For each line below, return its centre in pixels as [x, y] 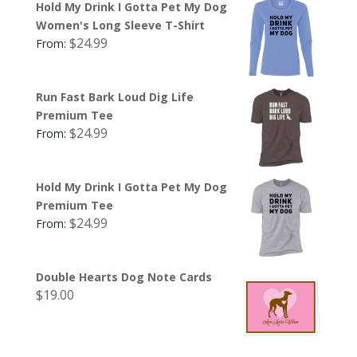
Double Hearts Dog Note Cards [124, 277]
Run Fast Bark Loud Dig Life [114, 96]
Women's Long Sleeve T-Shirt [120, 25]
